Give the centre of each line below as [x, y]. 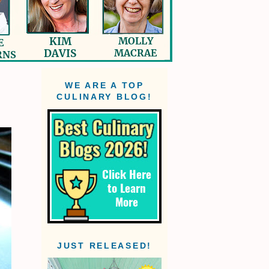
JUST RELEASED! [104, 246]
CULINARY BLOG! [104, 97]
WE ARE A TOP [104, 86]
